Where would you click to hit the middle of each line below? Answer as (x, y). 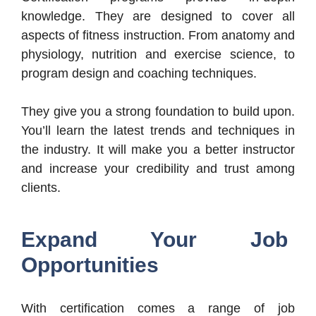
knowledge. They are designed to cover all (158, 16)
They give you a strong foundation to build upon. (158, 111)
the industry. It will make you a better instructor (158, 149)
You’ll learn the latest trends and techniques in (158, 130)
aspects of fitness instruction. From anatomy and (158, 35)
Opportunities (90, 265)
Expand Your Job (154, 239)
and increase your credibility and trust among (158, 168)
